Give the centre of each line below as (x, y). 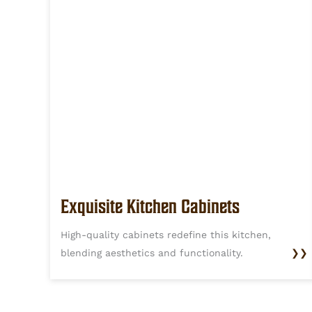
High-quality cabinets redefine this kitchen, (166, 235)
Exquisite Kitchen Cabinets (150, 206)
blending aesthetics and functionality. (152, 253)
